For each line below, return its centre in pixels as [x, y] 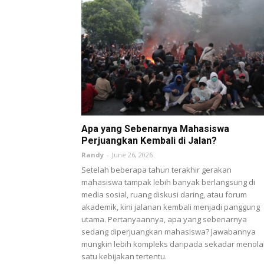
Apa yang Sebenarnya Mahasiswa [155, 129]
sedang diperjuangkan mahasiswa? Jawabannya [169, 232]
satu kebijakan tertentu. [124, 257]
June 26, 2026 [132, 155]
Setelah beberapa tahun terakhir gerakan [156, 170]
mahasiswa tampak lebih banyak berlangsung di [168, 182]
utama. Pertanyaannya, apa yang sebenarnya [164, 220]
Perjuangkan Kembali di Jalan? [149, 141]
